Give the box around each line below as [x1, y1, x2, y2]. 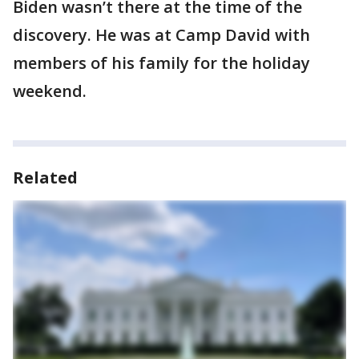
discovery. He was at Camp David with [13, 24, 310, 46]
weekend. [13, 80, 87, 102]
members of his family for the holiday [13, 52, 310, 74]
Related [13, 167, 78, 188]
